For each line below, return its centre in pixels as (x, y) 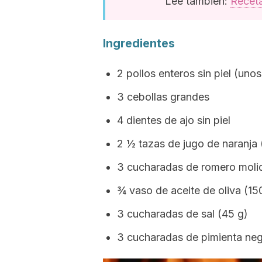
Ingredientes (139, 43)
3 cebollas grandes (163, 97)
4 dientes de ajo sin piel (174, 120)
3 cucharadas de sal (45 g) (182, 214)
